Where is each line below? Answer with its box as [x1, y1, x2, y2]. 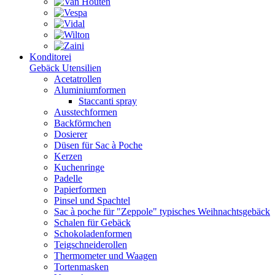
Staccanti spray [79, 96, 137, 106]
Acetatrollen [54, 74, 101, 84]
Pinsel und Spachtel [54, 195, 130, 206]
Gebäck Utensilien [29, 63, 101, 73]
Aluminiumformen [54, 85, 126, 95]
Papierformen [54, 184, 106, 195]
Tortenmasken [54, 261, 109, 272]
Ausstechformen [54, 107, 117, 117]
